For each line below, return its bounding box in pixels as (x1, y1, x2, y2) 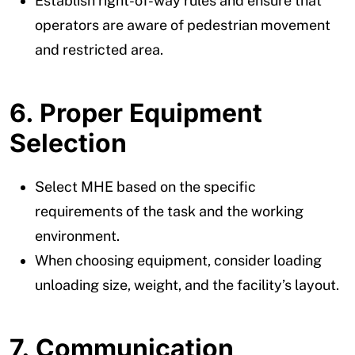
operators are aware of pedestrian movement (35, 16, 330, 33)
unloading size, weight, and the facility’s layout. (35, 276, 339, 293)
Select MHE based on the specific (35, 177, 256, 195)
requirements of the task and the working (35, 202, 303, 219)
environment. (35, 227, 120, 244)
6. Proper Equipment (10, 97, 262, 128)
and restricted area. (35, 40, 163, 58)
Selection (10, 127, 127, 158)
